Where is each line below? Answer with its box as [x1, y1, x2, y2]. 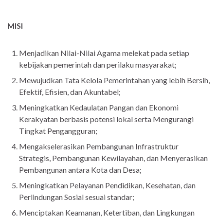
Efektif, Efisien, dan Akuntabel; [19, 87, 121, 97]
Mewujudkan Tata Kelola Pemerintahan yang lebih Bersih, [19, 75, 210, 85]
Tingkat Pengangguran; [19, 126, 97, 136]
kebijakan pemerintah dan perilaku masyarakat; [19, 60, 177, 70]
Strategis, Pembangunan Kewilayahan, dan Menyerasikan [19, 153, 208, 163]
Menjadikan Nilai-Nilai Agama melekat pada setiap [19, 48, 189, 58]
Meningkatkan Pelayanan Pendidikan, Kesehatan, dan [19, 181, 196, 190]
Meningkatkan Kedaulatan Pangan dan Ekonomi [19, 103, 179, 112]
